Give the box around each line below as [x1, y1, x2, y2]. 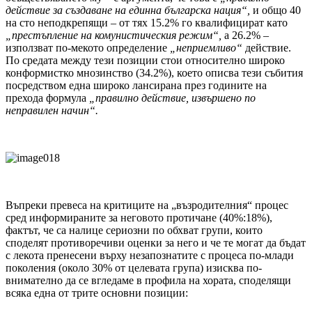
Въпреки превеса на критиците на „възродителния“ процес [6, 199, 288, 212]
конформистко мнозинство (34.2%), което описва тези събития [6, 67, 303, 79]
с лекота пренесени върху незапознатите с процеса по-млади [6, 249, 294, 262]
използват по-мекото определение [6, 42, 170, 54]
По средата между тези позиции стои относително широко [6, 54, 285, 67]
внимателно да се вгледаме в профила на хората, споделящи [6, 274, 291, 287]
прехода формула [6, 92, 89, 104]
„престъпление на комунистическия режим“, [6, 29, 224, 42]
